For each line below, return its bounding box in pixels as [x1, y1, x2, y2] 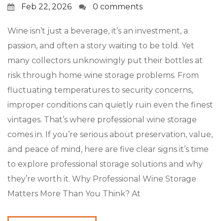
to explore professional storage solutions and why [7, 159, 203, 169]
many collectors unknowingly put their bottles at [7, 56, 203, 65]
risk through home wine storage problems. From [7, 71, 199, 80]
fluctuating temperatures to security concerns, [7, 85, 193, 95]
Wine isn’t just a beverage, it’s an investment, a [7, 26, 188, 36]
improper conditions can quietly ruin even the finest [7, 100, 213, 110]
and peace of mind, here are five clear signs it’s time [7, 145, 209, 154]
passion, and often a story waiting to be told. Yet [7, 41, 194, 50]
